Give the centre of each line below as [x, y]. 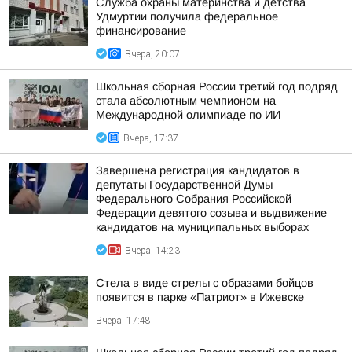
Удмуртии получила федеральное [187, 16]
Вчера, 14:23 [152, 251]
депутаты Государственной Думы [184, 185]
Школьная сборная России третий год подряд [217, 86]
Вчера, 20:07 [152, 54]
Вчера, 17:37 [151, 138]
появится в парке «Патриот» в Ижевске [200, 297]
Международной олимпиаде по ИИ [188, 115]
